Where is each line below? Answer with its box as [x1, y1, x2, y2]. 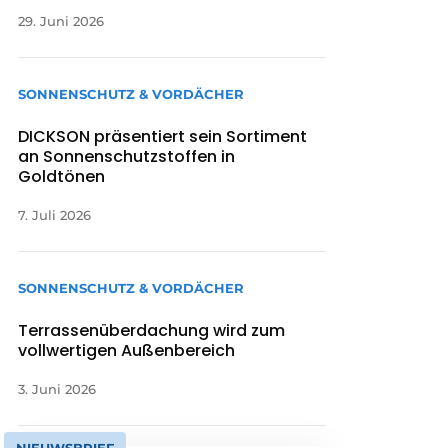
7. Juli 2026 [18, 206, 92, 223]
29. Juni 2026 [18, 12, 105, 29]
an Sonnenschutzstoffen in [18, 144, 236, 168]
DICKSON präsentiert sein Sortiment [18, 124, 308, 148]
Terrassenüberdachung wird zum [18, 319, 286, 343]
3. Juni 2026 [18, 381, 97, 398]
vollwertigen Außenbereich [18, 339, 236, 363]
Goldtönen [18, 164, 106, 188]
